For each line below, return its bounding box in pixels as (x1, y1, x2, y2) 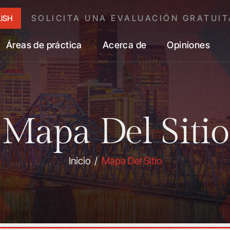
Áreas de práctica (6, 40, 82, 50)
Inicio (68, 155, 90, 167)
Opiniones (167, 40, 210, 50)
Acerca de (102, 40, 147, 50)
